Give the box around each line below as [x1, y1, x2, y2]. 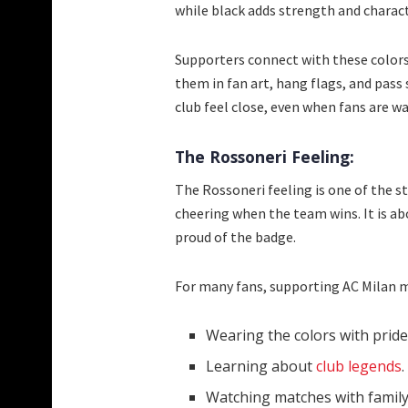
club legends [316, 355, 403, 376]
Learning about [206, 355, 317, 376]
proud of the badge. [175, 227, 296, 246]
